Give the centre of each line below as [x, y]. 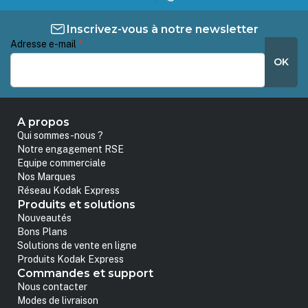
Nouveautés [45, 218]
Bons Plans [43, 232]
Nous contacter [53, 287]
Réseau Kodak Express [69, 191]
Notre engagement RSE [71, 150]
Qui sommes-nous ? [60, 136]
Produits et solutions [77, 205]
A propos [44, 122]
